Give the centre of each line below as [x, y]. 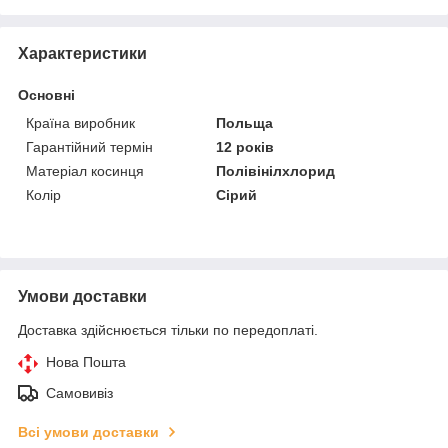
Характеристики [82, 53]
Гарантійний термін [89, 146]
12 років [245, 146]
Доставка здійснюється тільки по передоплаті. [168, 329]
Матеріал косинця [85, 170]
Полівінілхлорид [276, 170]
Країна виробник [80, 122]
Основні [46, 94]
